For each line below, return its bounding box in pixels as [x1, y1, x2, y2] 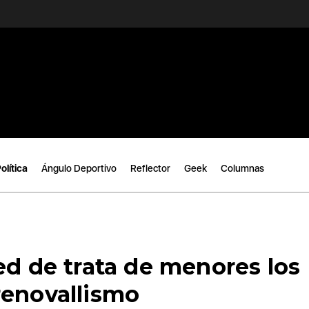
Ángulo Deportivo [41, 163, 117, 174]
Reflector [130, 163, 170, 174]
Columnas [221, 163, 264, 174]
